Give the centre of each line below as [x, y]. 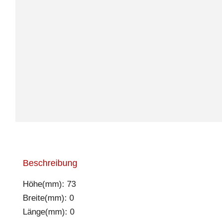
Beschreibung [50, 163]
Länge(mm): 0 [49, 212]
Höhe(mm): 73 [49, 184]
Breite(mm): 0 [48, 198]
